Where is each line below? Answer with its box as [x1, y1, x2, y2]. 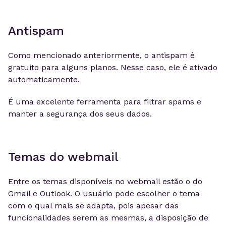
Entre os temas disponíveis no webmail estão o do [8, 177, 202, 186]
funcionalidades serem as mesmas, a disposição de [8, 213, 208, 222]
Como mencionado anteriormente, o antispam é [8, 50, 195, 60]
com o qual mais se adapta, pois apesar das [8, 201, 179, 210]
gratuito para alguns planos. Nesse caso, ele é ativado [8, 63, 217, 72]
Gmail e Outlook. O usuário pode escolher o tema [8, 189, 200, 198]
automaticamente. [8, 75, 80, 84]
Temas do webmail [8, 150, 119, 164]
